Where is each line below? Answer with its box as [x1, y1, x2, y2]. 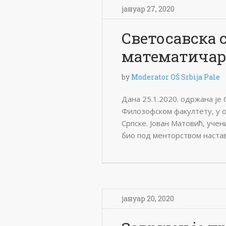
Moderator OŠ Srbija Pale [131, 72, 220, 82]
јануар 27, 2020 [122, 4, 175, 14]
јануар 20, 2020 [122, 194, 174, 203]
